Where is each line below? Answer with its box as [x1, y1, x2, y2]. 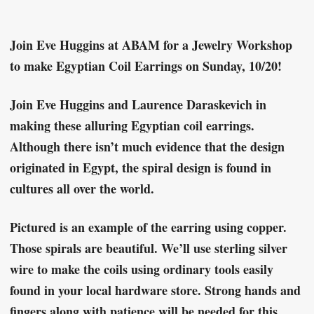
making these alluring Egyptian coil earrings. [10, 116, 254, 135]
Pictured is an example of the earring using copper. [10, 218, 287, 237]
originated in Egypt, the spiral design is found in [10, 158, 271, 177]
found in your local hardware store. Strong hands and [10, 281, 301, 300]
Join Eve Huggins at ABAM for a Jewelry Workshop [10, 36, 292, 55]
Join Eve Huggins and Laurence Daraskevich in [10, 95, 266, 114]
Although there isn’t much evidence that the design [10, 137, 285, 156]
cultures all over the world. [10, 179, 154, 198]
